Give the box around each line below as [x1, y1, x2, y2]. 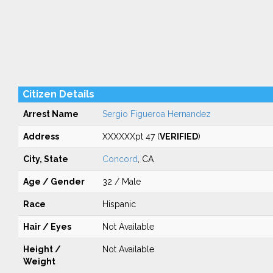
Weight [23, 257, 55, 266]
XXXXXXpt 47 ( [102, 132, 160, 141]
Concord [102, 154, 138, 164]
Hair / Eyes [23, 222, 71, 232]
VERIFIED [159, 132, 198, 141]
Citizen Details [22, 88, 94, 100]
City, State [23, 154, 68, 164]
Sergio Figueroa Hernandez [102, 109, 211, 119]
